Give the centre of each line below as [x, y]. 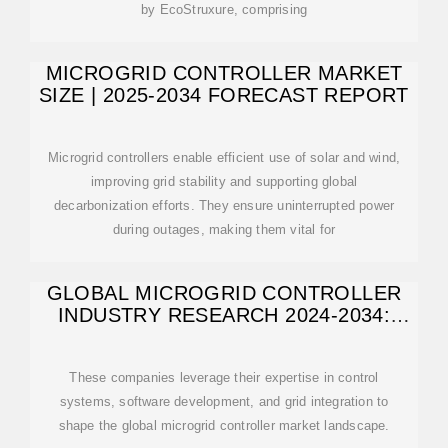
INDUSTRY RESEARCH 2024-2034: [224, 315]
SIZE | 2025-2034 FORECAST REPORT [224, 95]
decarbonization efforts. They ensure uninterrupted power [224, 205]
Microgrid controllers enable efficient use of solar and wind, [224, 157]
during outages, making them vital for [224, 229]
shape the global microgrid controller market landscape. [224, 425]
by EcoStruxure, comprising [224, 9]
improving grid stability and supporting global [224, 181]
